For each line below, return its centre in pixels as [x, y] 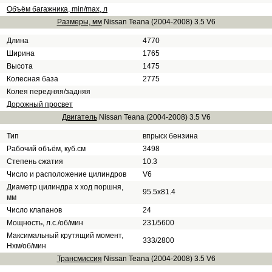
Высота [20, 66]
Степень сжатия [35, 161]
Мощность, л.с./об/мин [45, 223]
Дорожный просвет [40, 104]
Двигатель [79, 117]
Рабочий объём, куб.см [46, 149]
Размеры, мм [79, 22]
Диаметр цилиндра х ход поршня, [65, 187]
